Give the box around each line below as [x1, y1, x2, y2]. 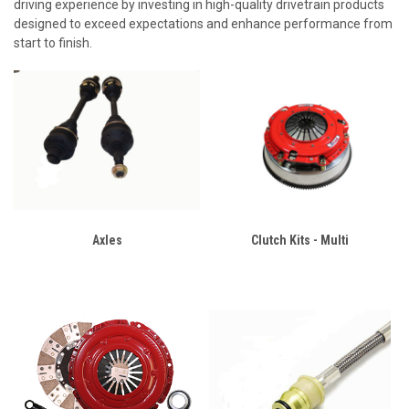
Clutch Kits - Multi [251, 233, 349, 247]
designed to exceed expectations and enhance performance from [14, 16, 393, 31]
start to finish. [14, 36, 92, 50]
